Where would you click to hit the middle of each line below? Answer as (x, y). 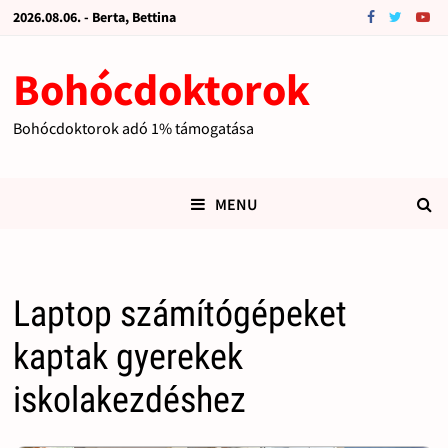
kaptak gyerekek (127, 357)
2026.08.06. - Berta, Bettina (94, 17)
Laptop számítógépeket (179, 314)
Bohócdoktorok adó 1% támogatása (133, 128)
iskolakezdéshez (129, 400)
